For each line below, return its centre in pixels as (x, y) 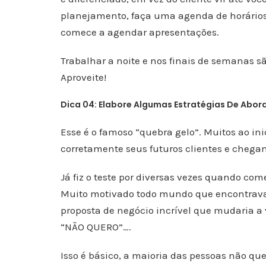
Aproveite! (83, 77)
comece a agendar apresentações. (140, 32)
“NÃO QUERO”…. (96, 227)
